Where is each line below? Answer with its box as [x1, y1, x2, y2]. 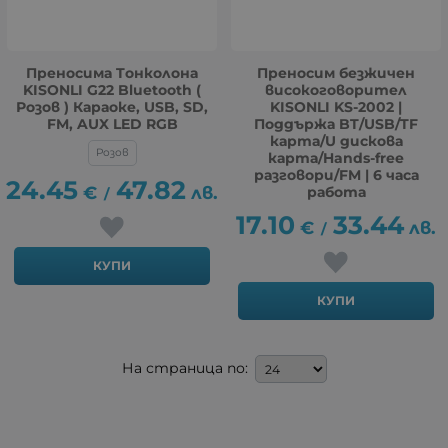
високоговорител [265, 81, 407, 99]
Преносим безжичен [257, 64, 415, 82]
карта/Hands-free [268, 149, 404, 167]
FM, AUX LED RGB [46, 115, 178, 133]
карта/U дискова [269, 132, 403, 150]
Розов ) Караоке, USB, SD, [16, 98, 208, 116]
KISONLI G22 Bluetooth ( [23, 81, 201, 99]
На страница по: [121, 359, 248, 377]
